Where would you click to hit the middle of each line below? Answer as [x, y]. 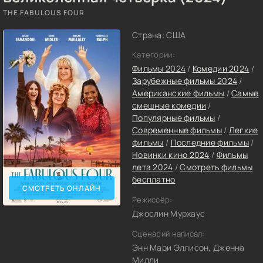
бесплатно [154, 179]
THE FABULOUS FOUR [44, 13]
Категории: [154, 55]
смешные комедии [169, 105]
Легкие [243, 130]
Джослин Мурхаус [169, 213]
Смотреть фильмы [216, 167]
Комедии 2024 [221, 68]
